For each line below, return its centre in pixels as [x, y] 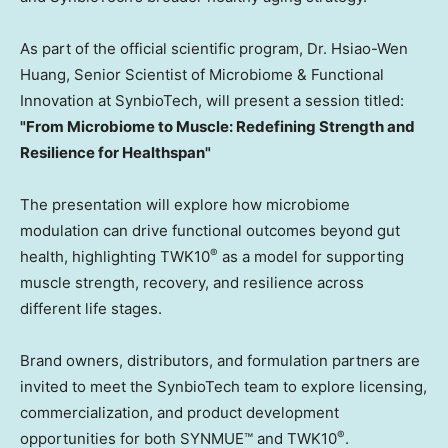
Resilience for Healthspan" [115, 153]
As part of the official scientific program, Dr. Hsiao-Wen [214, 49]
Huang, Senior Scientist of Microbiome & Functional [202, 75]
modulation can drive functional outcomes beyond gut [210, 231]
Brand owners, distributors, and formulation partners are [220, 361]
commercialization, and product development [179, 413]
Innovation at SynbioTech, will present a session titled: [212, 101]
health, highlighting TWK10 [115, 257]
